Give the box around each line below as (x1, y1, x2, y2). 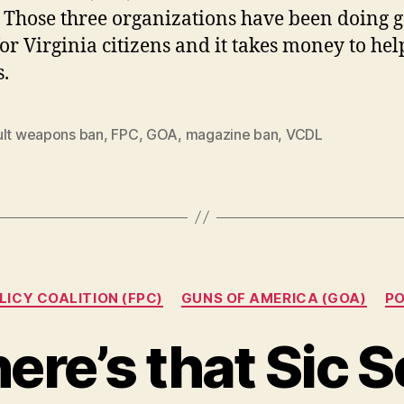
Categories (201, 280, 281, 299)
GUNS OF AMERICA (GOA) (180, 289, 367, 307)
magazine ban (185, 124, 279, 143)
